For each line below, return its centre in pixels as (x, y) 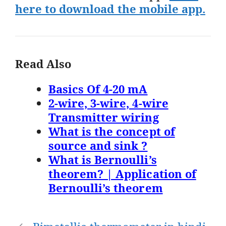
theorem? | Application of (122, 173)
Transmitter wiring (104, 117)
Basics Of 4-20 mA (98, 89)
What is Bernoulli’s (103, 159)
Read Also (43, 63)
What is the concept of (112, 131)
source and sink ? (98, 145)
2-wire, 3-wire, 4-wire (108, 103)
